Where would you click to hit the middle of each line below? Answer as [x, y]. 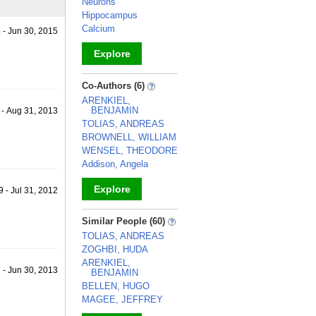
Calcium [98, 29]
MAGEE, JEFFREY [122, 299]
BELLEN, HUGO [116, 286]
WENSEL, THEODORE [130, 151]
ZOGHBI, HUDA [115, 249]
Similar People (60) [125, 221]
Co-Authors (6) [115, 86]
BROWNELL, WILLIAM [129, 137]
